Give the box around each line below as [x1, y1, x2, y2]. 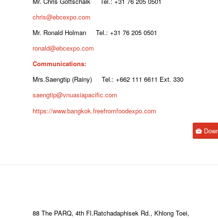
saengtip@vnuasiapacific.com [33, 90, 117, 100]
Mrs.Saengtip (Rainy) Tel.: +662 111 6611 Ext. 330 [33, 74, 183, 84]
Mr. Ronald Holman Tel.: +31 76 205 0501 [33, 28, 157, 37]
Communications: [33, 59, 86, 69]
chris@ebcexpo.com [33, 12, 91, 22]
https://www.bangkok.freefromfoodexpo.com [33, 106, 156, 115]
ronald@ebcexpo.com [33, 43, 94, 53]
